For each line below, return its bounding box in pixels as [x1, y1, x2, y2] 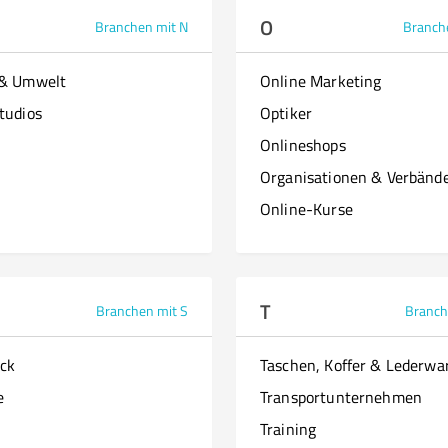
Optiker [260, 102, 313, 124]
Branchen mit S [96, 301, 188, 320]
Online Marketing [260, 70, 382, 92]
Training [260, 418, 317, 440]
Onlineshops [260, 134, 346, 156]
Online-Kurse [260, 198, 353, 220]
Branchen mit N [95, 17, 188, 36]
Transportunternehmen [260, 386, 422, 408]
